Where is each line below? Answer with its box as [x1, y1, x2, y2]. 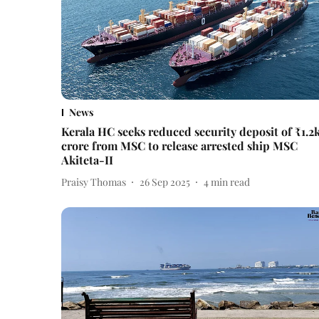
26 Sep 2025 [140, 174, 190, 189]
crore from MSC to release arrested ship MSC [61, 138, 298, 154]
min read [211, 174, 250, 189]
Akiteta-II [61, 152, 113, 168]
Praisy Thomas [61, 174, 126, 189]
